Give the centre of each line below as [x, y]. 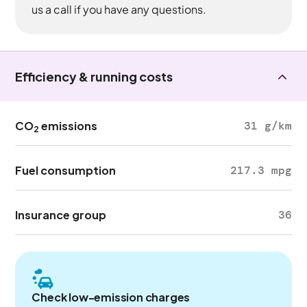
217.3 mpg [261, 170]
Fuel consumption [66, 170]
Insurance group [61, 215]
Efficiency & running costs [94, 76]
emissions [69, 126]
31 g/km [268, 126]
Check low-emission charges [111, 297]
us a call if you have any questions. [119, 9]
